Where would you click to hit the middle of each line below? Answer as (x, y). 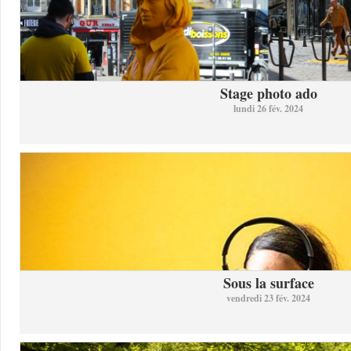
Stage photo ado (268, 93)
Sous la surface (268, 283)
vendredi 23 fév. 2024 (268, 298)
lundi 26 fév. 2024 (268, 109)
